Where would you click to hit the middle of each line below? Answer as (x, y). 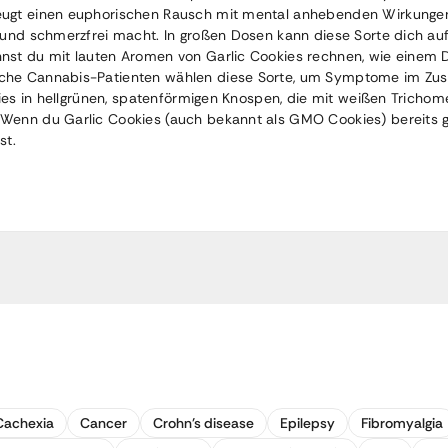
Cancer (103, 423)
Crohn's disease (203, 423)
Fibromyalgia (402, 423)
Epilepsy (307, 423)
